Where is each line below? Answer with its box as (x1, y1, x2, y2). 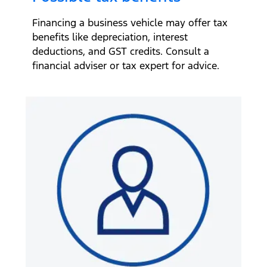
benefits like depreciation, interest (32, 30, 188, 44)
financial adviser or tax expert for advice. (32, 58, 222, 72)
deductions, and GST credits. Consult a (32, 44, 209, 58)
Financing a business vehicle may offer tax (32, 15, 228, 29)
